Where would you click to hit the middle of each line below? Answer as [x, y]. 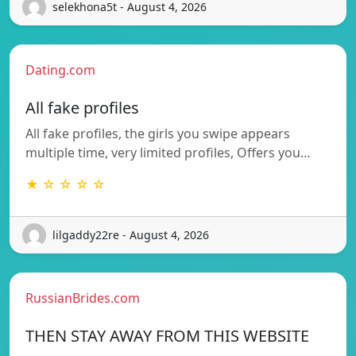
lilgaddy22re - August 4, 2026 [131, 235]
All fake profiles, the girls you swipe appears [158, 133]
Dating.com [60, 70]
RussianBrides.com [83, 298]
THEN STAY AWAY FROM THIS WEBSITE [167, 335]
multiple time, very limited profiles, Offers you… [168, 152]
